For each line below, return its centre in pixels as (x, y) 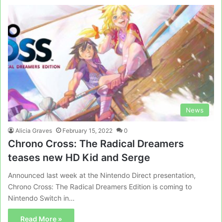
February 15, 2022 (87, 130)
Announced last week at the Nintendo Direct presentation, (102, 175)
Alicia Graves (34, 130)
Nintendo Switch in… (41, 198)
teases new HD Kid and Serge (79, 157)
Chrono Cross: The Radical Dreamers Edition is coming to (100, 186)
